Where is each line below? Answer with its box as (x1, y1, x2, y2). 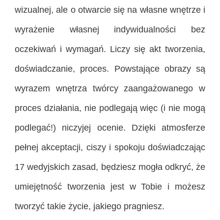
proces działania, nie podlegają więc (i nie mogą (15, 103, 205, 113)
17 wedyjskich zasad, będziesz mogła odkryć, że (15, 162, 205, 172)
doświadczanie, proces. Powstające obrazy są (15, 63, 205, 74)
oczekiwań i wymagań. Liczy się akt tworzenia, (15, 44, 205, 54)
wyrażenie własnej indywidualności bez (15, 24, 205, 34)
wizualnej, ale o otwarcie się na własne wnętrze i (15, 4, 205, 15)
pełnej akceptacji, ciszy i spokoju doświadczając (15, 142, 205, 152)
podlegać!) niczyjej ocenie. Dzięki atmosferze (15, 122, 205, 133)
